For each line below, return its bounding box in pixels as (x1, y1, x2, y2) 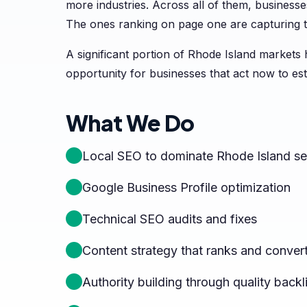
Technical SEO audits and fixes (82, 212, 257, 226)
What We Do (66, 109, 195, 136)
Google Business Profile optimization (82, 180, 291, 195)
